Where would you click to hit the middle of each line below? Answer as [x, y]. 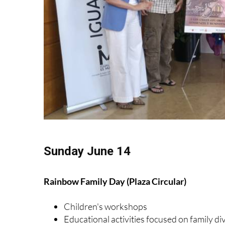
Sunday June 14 [87, 151]
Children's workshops [105, 206]
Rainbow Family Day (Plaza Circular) [115, 181]
